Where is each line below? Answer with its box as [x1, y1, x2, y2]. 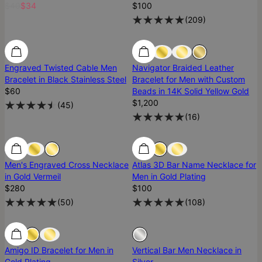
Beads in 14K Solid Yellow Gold [132, 86, 249, 96]
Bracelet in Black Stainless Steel [5, 74, 126, 85]
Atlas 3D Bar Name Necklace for [132, 160, 256, 170]
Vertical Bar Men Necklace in [132, 245, 242, 256]
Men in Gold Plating [132, 171, 206, 182]
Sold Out [137, 225, 165, 234]
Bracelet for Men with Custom [132, 74, 245, 85]
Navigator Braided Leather [132, 63, 234, 73]
